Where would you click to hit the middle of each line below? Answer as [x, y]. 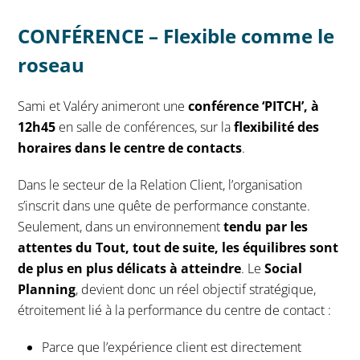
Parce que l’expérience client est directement [172, 348]
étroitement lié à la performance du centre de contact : [175, 311]
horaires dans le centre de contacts [130, 148]
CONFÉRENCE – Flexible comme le [176, 36]
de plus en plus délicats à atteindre [130, 269]
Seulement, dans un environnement [121, 227]
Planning [47, 290]
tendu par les [266, 227]
